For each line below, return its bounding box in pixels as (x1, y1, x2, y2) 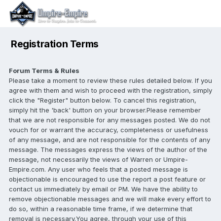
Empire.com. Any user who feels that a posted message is (9, 165, 188, 173)
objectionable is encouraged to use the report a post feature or (9, 175, 206, 183)
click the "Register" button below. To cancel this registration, (9, 96, 196, 104)
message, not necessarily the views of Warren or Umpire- (9, 155, 188, 163)
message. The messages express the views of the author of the (9, 146, 207, 153)
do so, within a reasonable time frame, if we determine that (9, 205, 192, 213)
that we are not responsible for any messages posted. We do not (9, 116, 210, 124)
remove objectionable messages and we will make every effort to (9, 195, 211, 203)
